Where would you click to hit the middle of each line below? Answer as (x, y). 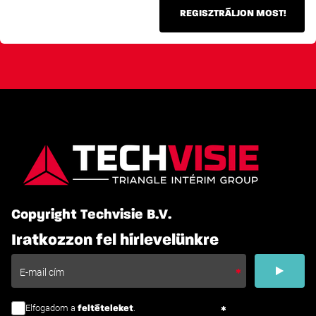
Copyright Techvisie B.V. (91, 215)
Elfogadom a (51, 308)
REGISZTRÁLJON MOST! (233, 14)
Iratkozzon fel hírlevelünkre (115, 241)
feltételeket (105, 309)
